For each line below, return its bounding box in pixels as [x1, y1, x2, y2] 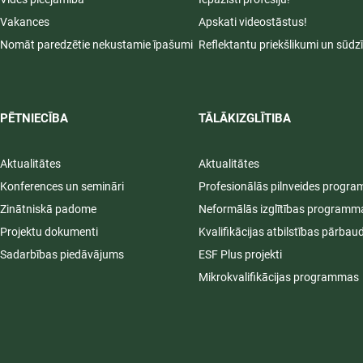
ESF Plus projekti [199, 248, 282, 262]
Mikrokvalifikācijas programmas [199, 271, 359, 284]
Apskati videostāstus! [199, 15, 307, 29]
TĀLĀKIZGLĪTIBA [199, 111, 291, 126]
